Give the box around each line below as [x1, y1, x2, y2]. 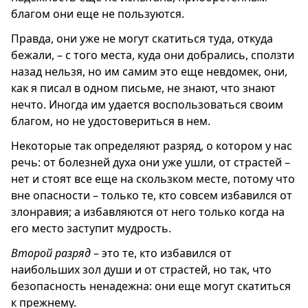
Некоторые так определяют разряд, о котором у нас [11, 137, 292, 153]
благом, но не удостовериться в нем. [11, 113, 210, 129]
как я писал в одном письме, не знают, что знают [11, 80, 276, 96]
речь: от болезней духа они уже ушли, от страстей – [11, 154, 290, 170]
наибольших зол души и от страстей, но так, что [11, 261, 272, 277]
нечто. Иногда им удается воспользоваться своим [11, 96, 283, 112]
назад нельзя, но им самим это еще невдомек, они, [11, 63, 287, 79]
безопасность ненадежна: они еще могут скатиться [11, 278, 291, 294]
